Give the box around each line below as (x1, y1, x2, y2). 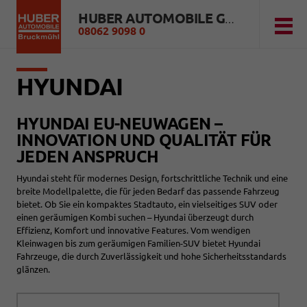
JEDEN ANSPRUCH (16, 147, 159, 166)
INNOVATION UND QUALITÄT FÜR (16, 131, 271, 149)
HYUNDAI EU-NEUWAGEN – (16, 114, 223, 133)
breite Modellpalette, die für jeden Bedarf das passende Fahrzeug (16, 186, 280, 196)
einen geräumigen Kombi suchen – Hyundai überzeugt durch (16, 212, 254, 222)
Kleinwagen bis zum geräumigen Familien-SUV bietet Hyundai (16, 238, 260, 248)
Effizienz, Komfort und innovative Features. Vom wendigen (16, 225, 250, 235)
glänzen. (16, 265, 50, 274)
